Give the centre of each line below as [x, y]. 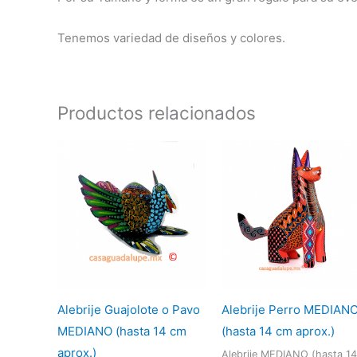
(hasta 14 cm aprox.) [278, 331]
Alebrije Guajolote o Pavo [129, 310]
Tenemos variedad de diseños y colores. [171, 37]
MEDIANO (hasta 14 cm [122, 331]
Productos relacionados [157, 112]
